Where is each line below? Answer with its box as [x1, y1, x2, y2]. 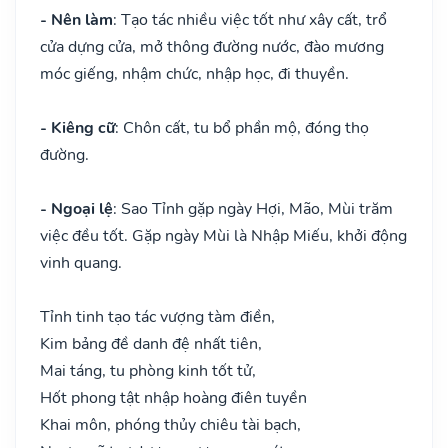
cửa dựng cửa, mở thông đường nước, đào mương [40, 35, 384, 58]
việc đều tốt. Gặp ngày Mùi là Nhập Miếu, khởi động [40, 224, 407, 247]
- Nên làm [40, 8, 113, 31]
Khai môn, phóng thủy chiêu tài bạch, [40, 413, 301, 436]
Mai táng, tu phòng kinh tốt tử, [40, 359, 256, 382]
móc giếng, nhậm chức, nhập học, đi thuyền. [40, 62, 353, 85]
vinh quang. [40, 251, 126, 274]
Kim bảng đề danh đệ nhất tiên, [40, 332, 262, 355]
